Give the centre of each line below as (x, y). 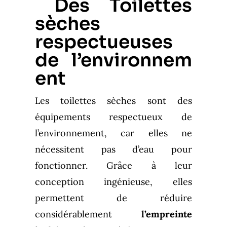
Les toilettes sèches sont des (113, 100)
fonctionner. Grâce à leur (113, 165)
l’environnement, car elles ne (113, 133)
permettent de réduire (113, 198)
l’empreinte (167, 214)
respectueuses (104, 42)
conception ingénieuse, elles (113, 181)
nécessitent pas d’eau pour (113, 149)
